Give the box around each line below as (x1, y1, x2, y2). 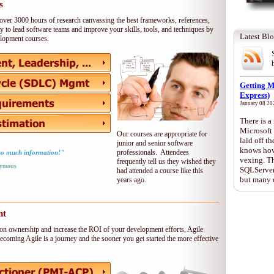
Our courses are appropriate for (117, 130, 207, 138)
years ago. (117, 176, 146, 184)
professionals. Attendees (117, 148, 189, 157)
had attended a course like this (117, 166, 203, 175)
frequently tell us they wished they (117, 157, 216, 166)
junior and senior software (117, 139, 193, 147)
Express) (240, 91, 270, 100)
